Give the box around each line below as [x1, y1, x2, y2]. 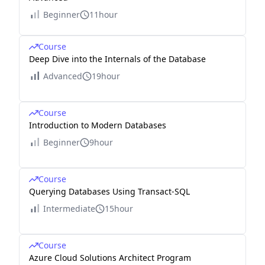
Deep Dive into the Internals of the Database [29, 53, 206, 64]
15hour [105, 203, 133, 214]
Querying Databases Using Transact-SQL [29, 186, 190, 197]
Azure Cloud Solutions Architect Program [29, 252, 191, 263]
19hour [92, 70, 120, 82]
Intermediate [43, 203, 95, 214]
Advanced [43, 70, 82, 82]
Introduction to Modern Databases [29, 119, 166, 131]
